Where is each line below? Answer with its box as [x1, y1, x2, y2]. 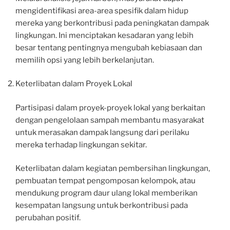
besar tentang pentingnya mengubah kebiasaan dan [15, 43, 202, 52]
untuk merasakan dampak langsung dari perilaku [15, 127, 189, 137]
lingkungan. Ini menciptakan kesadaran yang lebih [15, 30, 194, 40]
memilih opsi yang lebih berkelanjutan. [15, 55, 154, 65]
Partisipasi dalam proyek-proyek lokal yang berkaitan [15, 103, 205, 112]
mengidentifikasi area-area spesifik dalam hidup [15, 6, 188, 15]
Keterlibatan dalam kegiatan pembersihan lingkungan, [15, 164, 210, 174]
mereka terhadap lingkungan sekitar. [15, 140, 147, 149]
